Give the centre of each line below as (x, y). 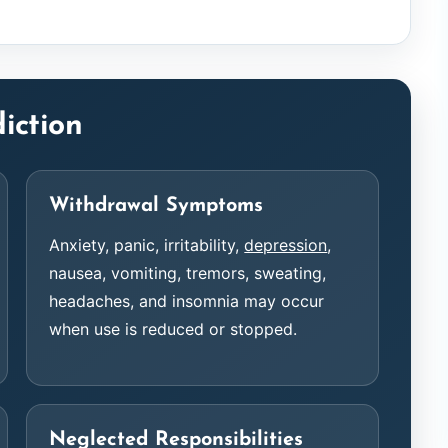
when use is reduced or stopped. (173, 329)
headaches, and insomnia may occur (187, 301)
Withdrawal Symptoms (156, 206)
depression (286, 245)
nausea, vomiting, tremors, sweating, (188, 273)
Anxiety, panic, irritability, (147, 245)
